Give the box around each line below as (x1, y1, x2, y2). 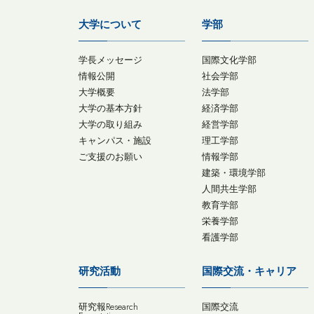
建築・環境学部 (202, 166, 266, 179)
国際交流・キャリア (202, 264, 297, 279)
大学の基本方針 (78, 102, 142, 115)
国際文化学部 (202, 53, 257, 67)
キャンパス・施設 (78, 134, 151, 147)
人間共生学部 (202, 182, 257, 196)
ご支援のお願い (78, 150, 142, 163)
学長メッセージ (78, 53, 142, 67)
